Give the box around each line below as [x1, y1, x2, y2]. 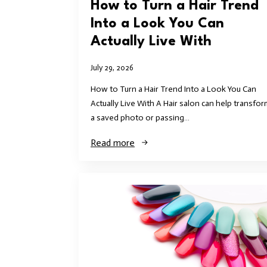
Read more [91, 137, 135, 149]
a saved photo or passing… [91, 113, 190, 123]
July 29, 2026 [91, 63, 133, 73]
